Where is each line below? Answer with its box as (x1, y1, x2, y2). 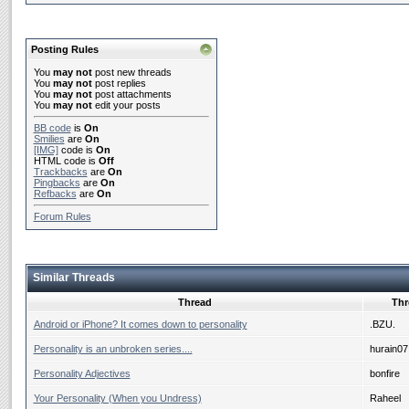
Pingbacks (33, 177, 80, 188)
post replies (91, 78, 146, 89)
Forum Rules (33, 211, 91, 222)
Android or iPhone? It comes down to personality (33, 319, 247, 330)
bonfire (369, 368, 400, 379)
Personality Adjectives (33, 368, 131, 379)
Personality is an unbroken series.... (33, 343, 193, 354)
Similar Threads (32, 271, 115, 284)
